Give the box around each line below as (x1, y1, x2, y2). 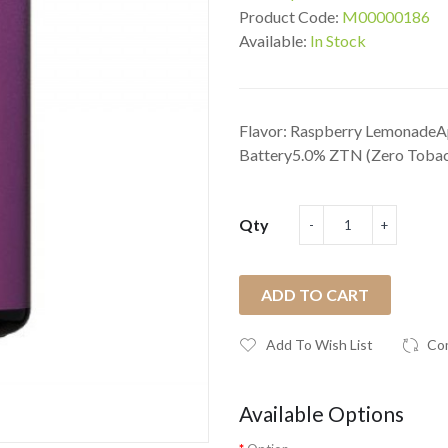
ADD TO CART (261, 285, 369, 304)
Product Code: (239, 7, 342, 26)
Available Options (239, 401, 404, 426)
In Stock (310, 31, 366, 50)
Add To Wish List (266, 336, 373, 353)
